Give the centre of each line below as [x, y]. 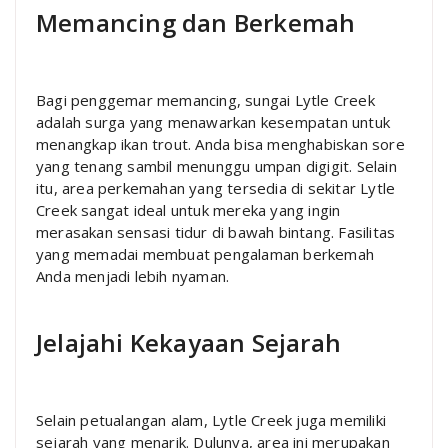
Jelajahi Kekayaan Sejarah [188, 342]
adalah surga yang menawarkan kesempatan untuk [213, 121]
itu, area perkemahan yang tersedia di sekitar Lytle [216, 187]
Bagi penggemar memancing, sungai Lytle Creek [205, 99]
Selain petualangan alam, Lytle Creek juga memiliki [211, 419]
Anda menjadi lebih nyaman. [133, 275]
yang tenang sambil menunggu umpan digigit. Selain [216, 165]
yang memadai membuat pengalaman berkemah [205, 253]
